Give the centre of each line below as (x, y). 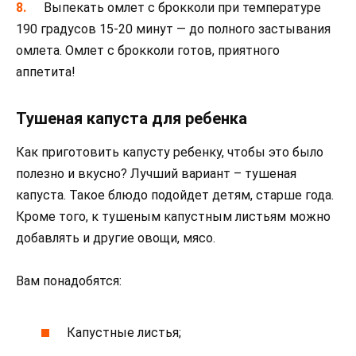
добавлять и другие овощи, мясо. (116, 238)
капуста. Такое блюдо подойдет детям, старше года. (175, 195)
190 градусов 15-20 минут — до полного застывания (173, 29)
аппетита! (46, 72)
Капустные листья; (124, 333)
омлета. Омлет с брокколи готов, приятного (148, 50)
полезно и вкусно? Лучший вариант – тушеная (156, 173)
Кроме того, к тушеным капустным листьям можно (173, 216)
